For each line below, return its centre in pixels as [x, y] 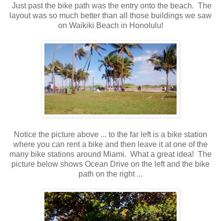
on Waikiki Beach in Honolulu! [110, 25]
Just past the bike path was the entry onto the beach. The [110, 5]
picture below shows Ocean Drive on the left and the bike [110, 164]
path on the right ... [110, 174]
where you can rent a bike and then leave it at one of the [110, 144]
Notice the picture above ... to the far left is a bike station [110, 134]
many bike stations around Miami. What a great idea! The [110, 154]
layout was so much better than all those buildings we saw [110, 15]
